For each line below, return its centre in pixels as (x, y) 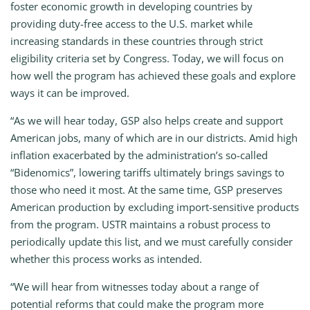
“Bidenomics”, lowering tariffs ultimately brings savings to (147, 173)
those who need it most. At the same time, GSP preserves (146, 190)
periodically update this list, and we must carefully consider (152, 242)
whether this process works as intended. (106, 259)
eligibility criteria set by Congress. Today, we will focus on (147, 58)
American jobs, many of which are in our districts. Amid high (154, 138)
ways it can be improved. (70, 93)
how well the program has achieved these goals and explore (153, 76)
